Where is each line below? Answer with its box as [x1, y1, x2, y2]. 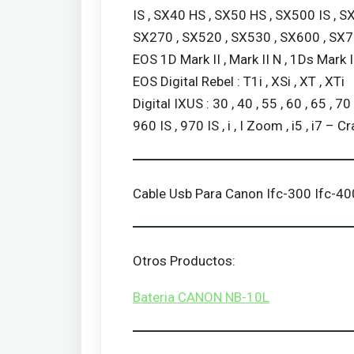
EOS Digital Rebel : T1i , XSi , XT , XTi [133, 73, 345, 89]
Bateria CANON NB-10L [133, 289, 269, 306]
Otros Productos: [133, 253, 235, 269]
